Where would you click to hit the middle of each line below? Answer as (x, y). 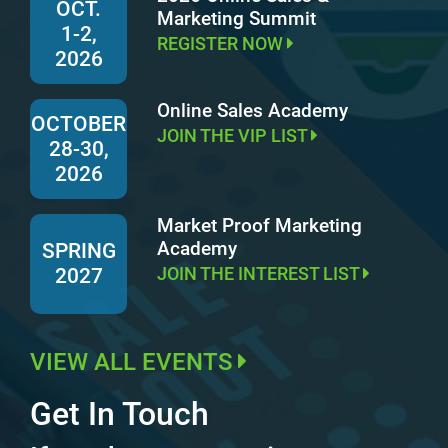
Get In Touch (119, 414)
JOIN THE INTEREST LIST (260, 273)
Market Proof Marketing (259, 225)
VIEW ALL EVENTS (134, 362)
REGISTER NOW (222, 43)
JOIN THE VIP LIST (234, 135)
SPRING (78, 251)
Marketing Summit (236, 18)
